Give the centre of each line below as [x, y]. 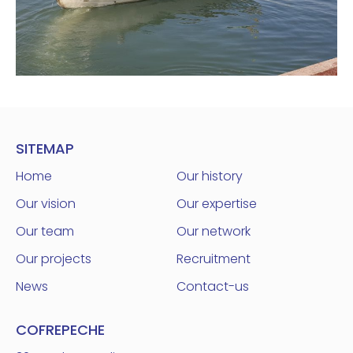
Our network [214, 232]
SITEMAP [45, 149]
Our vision [46, 204]
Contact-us [213, 287]
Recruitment [214, 259]
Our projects [54, 259]
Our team [45, 232]
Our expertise [217, 204]
